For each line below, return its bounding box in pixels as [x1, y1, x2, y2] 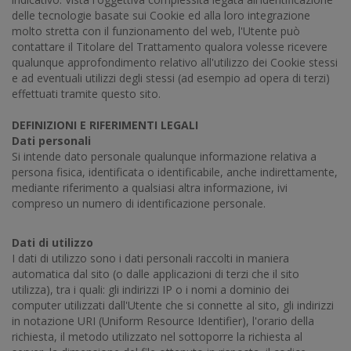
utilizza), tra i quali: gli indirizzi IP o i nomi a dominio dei [12, 282, 289, 297]
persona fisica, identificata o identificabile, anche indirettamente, [12, 165, 338, 179]
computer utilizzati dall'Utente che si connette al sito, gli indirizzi [12, 298, 334, 313]
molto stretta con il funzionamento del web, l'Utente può [12, 24, 300, 38]
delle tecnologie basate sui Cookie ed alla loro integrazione [12, 8, 310, 23]
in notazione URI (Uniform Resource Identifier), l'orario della [12, 313, 314, 328]
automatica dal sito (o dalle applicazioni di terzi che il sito [12, 266, 299, 281]
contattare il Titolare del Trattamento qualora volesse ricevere [12, 39, 327, 54]
